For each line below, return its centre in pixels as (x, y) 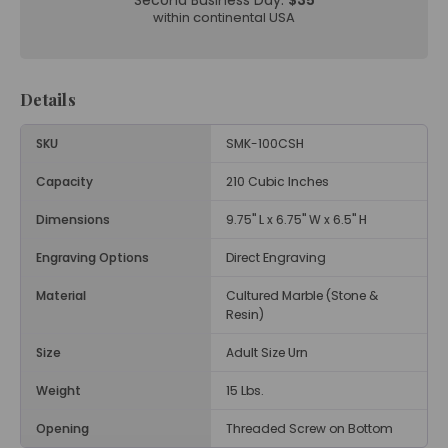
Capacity (64, 182)
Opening (62, 429)
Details (48, 100)
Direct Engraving (276, 258)
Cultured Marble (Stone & (302, 296)
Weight (58, 391)
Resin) (245, 315)
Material (61, 296)
